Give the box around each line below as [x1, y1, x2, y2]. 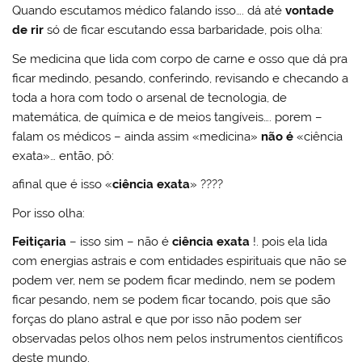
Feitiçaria [12, 234, 67, 249]
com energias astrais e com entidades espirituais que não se [12, 253, 347, 268]
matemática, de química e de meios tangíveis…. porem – [12, 109, 323, 124]
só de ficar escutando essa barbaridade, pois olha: [47, 23, 323, 38]
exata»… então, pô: [12, 148, 115, 163]
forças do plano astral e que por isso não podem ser [12, 311, 302, 326]
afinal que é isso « [12, 177, 113, 192]
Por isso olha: [12, 205, 86, 221]
